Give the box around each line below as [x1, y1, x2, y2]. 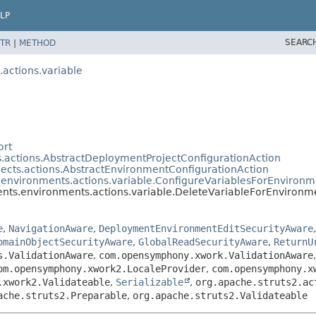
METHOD [19, 37, 56, 48]
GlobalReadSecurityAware [138, 236, 268, 248]
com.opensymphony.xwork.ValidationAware [99, 249, 313, 261]
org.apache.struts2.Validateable [133, 289, 308, 301]
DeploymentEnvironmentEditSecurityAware [99, 222, 313, 234]
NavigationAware [8, 222, 93, 234]
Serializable [116, 276, 183, 288]
